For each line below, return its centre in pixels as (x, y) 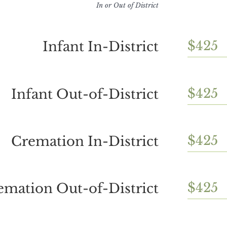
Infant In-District (100, 47)
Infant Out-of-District (85, 94)
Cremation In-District (85, 141)
